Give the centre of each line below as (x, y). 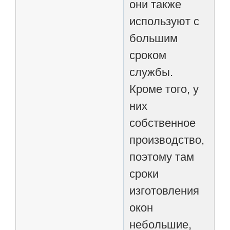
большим (154, 39)
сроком (148, 55)
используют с (165, 22)
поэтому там (162, 157)
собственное (163, 123)
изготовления (165, 191)
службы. (151, 72)
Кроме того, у (164, 89)
